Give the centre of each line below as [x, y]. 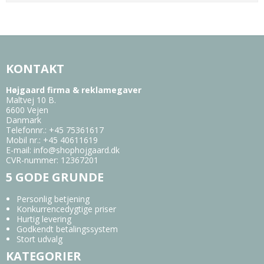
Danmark [24, 120]
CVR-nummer [31, 160]
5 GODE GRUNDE [55, 177]
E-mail [18, 150]
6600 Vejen [27, 110]
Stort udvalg [39, 239]
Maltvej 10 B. [31, 100]
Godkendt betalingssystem [67, 229]
